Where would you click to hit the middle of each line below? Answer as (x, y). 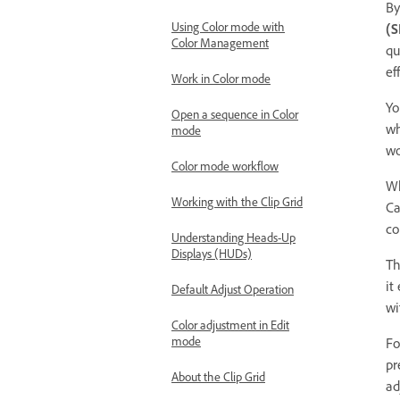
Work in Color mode (221, 78)
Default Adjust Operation (233, 289)
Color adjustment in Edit (230, 325)
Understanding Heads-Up (233, 237)
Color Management (220, 42)
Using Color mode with (228, 26)
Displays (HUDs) (212, 253)
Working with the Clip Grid (237, 201)
